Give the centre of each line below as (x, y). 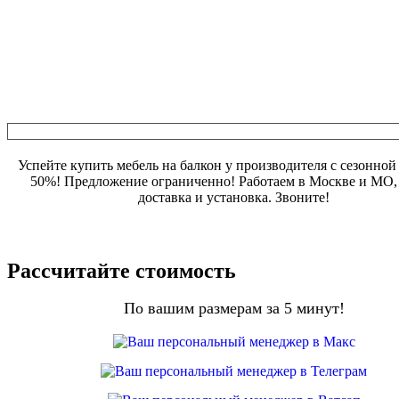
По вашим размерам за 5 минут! (234, 308)
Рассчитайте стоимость (122, 271)
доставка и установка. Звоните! (234, 197)
